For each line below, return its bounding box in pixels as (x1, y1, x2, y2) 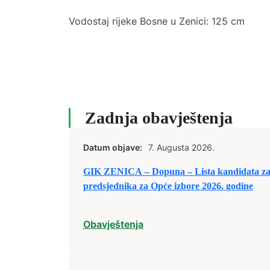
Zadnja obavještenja (85, 108, 233, 127)
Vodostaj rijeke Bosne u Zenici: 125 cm (69, 15, 245, 27)
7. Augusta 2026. (148, 142, 215, 152)
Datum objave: (83, 142, 142, 152)
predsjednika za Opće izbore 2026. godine (83, 181, 253, 191)
